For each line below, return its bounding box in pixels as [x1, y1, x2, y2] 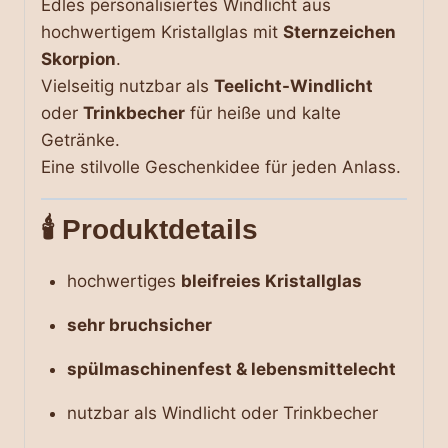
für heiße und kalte [185, 103, 341, 124]
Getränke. [41, 130, 120, 151]
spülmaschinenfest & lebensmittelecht [66, 358, 396, 379]
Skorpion [41, 49, 116, 70]
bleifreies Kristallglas [180, 270, 362, 291]
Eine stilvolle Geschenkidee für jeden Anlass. [41, 157, 401, 178]
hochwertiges [66, 270, 181, 291]
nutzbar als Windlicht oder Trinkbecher [66, 402, 378, 423]
